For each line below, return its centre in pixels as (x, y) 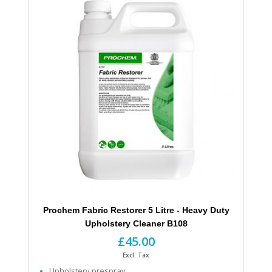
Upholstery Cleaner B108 (136, 224)
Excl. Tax (136, 255)
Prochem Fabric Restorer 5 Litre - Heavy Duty (136, 210)
